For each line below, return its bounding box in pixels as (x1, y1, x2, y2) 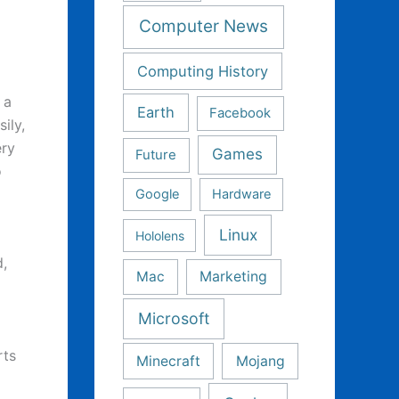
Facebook (209, 105, 272, 122)
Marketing (199, 268, 268, 286)
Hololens (134, 227, 184, 243)
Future (135, 147, 177, 164)
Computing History (136, 61, 268, 80)
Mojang (235, 353, 285, 370)
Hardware (212, 185, 272, 202)
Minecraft (136, 353, 201, 370)
